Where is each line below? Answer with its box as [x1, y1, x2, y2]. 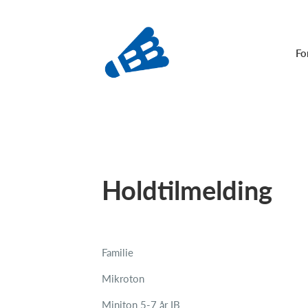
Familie [102, 246, 133, 258]
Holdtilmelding [102, 174, 272, 206]
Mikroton [102, 272, 144, 285]
